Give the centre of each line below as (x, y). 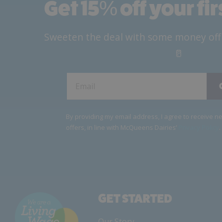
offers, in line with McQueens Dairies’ (122, 128)
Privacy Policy (199, 128)
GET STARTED (135, 199)
